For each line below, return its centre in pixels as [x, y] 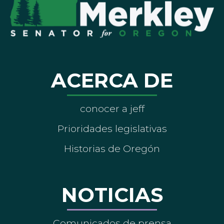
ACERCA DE [112, 80]
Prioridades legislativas [112, 128]
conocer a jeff [112, 108]
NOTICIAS [112, 194]
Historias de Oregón [112, 148]
